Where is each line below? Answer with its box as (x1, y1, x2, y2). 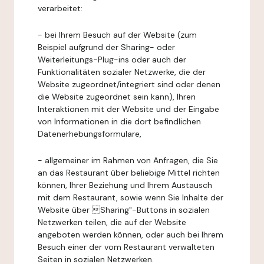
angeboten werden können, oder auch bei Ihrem (38, 229, 223, 240)
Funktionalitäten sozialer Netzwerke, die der (38, 67, 206, 77)
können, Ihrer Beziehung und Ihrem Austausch (38, 180, 212, 190)
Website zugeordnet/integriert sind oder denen (38, 79, 220, 90)
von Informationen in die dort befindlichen (38, 116, 201, 127)
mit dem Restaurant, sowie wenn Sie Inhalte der (38, 192, 223, 203)
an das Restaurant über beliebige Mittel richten (38, 167, 220, 178)
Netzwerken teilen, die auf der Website (38, 217, 186, 227)
